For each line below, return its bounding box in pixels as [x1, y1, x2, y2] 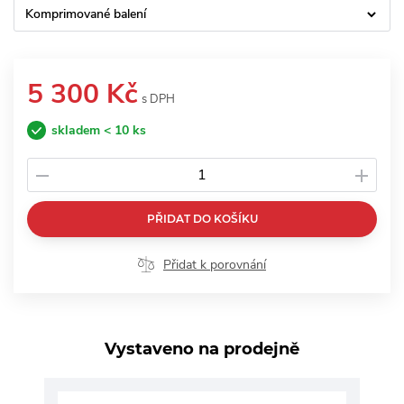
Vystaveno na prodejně [105, 339, 299, 360]
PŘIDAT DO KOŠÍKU [146, 212, 258, 226]
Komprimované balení [25, 5, 146, 23]
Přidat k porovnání [163, 256, 266, 274]
